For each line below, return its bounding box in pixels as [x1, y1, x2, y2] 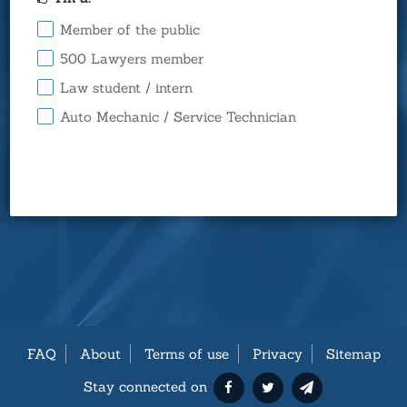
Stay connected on [83, 377, 207, 395]
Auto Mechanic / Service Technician [60, 108, 297, 125]
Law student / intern [60, 79, 194, 96]
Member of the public [60, 21, 201, 38]
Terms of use [144, 345, 229, 362]
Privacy [252, 345, 303, 362]
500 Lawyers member [60, 50, 204, 67]
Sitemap [325, 345, 381, 362]
